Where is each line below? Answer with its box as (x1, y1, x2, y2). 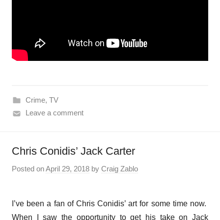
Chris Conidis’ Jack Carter (12, 145, 135, 158)
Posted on (12, 164, 46, 173)
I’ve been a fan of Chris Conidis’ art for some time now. (12, 199, 208, 208)
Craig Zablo (101, 164, 138, 173)
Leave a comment (25, 109, 83, 117)
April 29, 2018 (46, 164, 89, 173)
